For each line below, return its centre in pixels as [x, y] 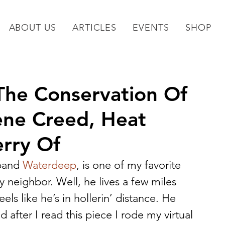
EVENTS [151, 28]
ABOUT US [32, 28]
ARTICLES [94, 28]
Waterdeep [49, 165]
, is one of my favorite [130, 165]
